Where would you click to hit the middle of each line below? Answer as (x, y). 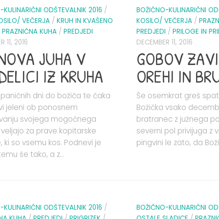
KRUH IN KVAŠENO (85, 21)
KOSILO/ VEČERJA (164, 21)
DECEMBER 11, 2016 (164, 43)
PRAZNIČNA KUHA (29, 32)
